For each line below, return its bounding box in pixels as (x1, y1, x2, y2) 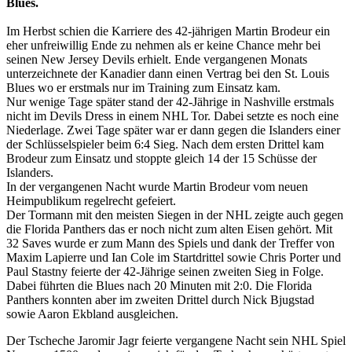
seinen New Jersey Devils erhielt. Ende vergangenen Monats (6, 52, 307, 66)
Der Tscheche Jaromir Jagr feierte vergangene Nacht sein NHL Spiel (6, 333, 346, 347)
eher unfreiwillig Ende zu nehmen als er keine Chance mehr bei (6, 38, 321, 52)
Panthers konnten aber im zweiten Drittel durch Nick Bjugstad (6, 292, 314, 306)
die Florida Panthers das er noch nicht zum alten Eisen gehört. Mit (6, 222, 332, 236)
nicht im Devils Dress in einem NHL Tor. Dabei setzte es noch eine (6, 108, 339, 123)
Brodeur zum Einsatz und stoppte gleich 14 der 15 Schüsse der (6, 151, 317, 165)
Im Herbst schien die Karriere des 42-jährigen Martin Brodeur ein (6, 24, 330, 38)
